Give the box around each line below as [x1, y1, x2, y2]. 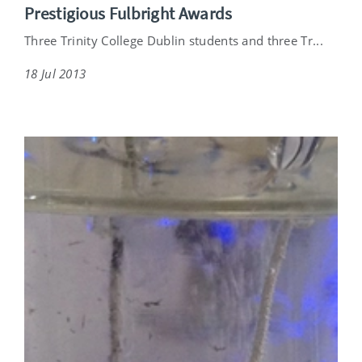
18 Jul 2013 [24, 65, 86, 82]
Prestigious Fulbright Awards [24, 2, 233, 25]
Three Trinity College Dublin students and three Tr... [24, 32, 323, 49]
